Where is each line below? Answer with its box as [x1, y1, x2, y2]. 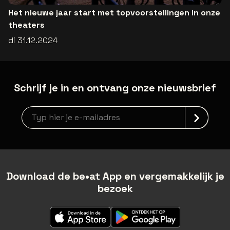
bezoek [97, 181, 133, 195]
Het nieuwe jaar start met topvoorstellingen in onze [8, 7, 220, 18]
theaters [8, 19, 45, 30]
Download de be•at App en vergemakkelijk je [6, 169, 224, 183]
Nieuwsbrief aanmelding [21, 106, 116, 117]
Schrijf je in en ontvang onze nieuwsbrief [14, 81, 216, 94]
